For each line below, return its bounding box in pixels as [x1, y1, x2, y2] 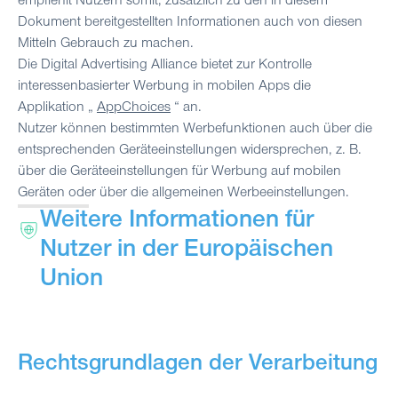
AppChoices [97, 100, 171, 115]
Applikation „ [18, 100, 97, 115]
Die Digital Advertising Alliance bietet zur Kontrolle [18, 58, 312, 73]
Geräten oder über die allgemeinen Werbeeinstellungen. [18, 186, 349, 201]
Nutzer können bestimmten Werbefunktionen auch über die [18, 122, 372, 137]
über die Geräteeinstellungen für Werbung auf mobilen [18, 164, 341, 179]
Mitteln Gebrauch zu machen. [18, 36, 194, 52]
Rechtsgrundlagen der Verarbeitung [18, 354, 378, 378]
